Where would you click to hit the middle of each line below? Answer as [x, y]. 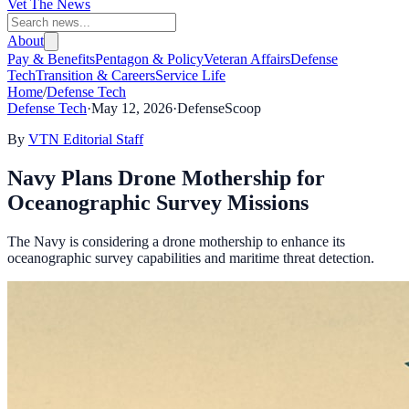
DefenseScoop [219, 108]
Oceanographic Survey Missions [158, 202]
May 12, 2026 [132, 108]
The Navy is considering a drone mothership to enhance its [176, 241]
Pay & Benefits [51, 59]
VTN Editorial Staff [86, 139]
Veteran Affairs [247, 59]
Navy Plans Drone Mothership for [166, 178]
